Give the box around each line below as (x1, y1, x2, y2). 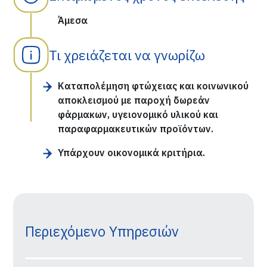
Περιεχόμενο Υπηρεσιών (25, 222, 179, 240)
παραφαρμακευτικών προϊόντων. (58, 123, 214, 135)
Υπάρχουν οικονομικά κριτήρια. (58, 147, 206, 159)
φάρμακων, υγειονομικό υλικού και (58, 108, 219, 120)
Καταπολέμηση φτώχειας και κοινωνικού (58, 80, 249, 92)
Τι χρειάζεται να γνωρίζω (49, 46, 206, 64)
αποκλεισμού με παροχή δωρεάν (58, 94, 210, 106)
